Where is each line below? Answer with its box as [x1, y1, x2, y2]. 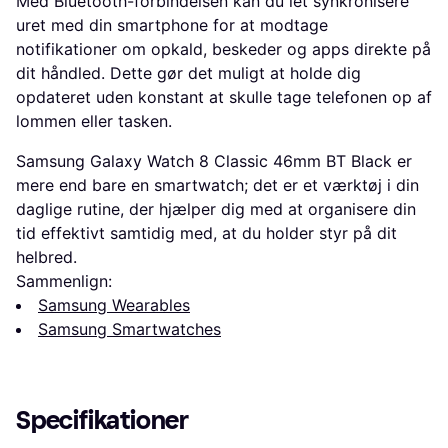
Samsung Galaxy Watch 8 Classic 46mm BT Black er [16, 150, 412, 171]
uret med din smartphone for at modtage [16, 14, 328, 35]
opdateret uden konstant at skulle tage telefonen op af [16, 86, 432, 107]
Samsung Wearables [38, 294, 190, 315]
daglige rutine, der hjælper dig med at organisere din [16, 198, 416, 219]
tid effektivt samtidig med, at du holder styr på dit [16, 222, 397, 243]
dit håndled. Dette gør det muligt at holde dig [16, 62, 361, 83]
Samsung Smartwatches [38, 318, 221, 339]
